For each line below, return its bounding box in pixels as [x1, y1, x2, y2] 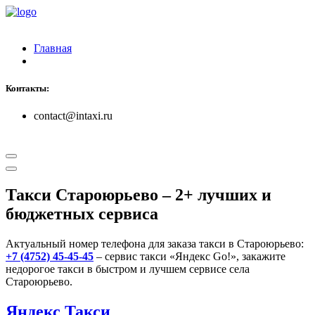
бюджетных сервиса [6, 205, 158, 224]
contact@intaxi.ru [34, 110, 112, 122]
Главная [34, 42, 72, 54]
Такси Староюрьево [6, 186, 158, 205]
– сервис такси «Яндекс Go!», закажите [94, 250, 285, 263]
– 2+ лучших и [158, 186, 271, 205]
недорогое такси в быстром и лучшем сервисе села [6, 263, 250, 276]
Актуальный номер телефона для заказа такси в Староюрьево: [6, 238, 304, 250]
